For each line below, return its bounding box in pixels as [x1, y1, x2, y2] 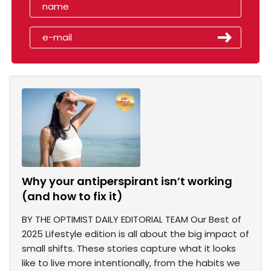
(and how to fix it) [22, 189, 123, 204]
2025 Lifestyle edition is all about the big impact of [22, 227, 249, 241]
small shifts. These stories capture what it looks [22, 242, 236, 255]
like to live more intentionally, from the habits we [22, 256, 240, 270]
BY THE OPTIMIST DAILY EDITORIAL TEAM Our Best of [22, 213, 241, 226]
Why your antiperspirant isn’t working [22, 174, 232, 189]
